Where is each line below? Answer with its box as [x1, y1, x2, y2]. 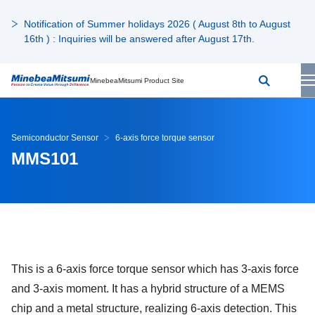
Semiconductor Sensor [11, 133, 98, 143]
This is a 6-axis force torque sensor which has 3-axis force [11, 263, 299, 275]
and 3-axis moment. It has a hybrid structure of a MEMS [11, 283, 285, 295]
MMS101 [11, 149, 78, 168]
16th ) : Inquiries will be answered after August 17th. [24, 33, 255, 44]
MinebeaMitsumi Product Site [90, 76, 184, 84]
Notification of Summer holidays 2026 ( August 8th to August [24, 18, 290, 30]
